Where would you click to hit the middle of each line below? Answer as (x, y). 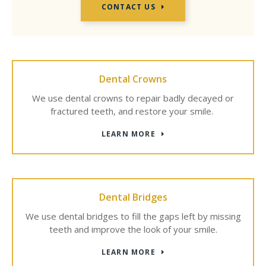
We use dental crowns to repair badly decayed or (133, 98)
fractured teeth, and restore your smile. (133, 111)
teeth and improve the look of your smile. (133, 229)
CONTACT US (128, 7)
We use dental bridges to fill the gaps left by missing (133, 216)
